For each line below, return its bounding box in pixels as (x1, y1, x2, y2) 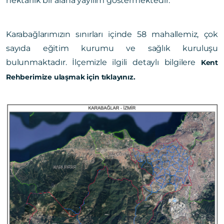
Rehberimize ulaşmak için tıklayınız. (6, 72, 135, 81)
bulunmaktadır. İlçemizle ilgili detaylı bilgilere (6, 57, 201, 67)
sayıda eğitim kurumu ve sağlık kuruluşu (6, 43, 218, 53)
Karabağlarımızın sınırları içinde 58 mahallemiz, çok (6, 29, 218, 39)
